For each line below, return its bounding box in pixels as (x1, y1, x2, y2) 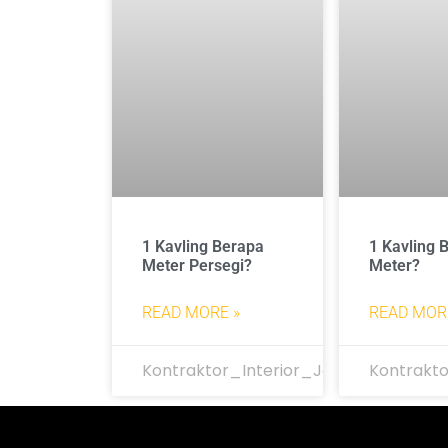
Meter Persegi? (142, 256, 252, 276)
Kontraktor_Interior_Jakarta (142, 359, 375, 383)
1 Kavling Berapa (142, 237, 264, 257)
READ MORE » (142, 303, 240, 323)
